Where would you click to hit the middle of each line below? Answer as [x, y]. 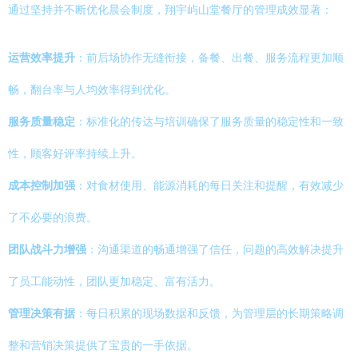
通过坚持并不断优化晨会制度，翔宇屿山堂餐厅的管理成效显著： [170, 10]
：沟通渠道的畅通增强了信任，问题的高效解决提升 [215, 249]
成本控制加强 [42, 185]
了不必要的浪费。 [53, 217]
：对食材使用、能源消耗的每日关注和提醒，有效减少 [209, 185]
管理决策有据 [42, 313]
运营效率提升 [42, 58]
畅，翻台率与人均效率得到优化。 [92, 89]
